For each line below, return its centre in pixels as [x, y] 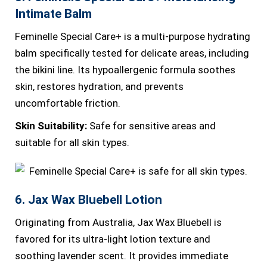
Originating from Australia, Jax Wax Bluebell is [118, 222]
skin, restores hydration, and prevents [99, 86]
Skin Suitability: [51, 126]
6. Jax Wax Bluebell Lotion [89, 200]
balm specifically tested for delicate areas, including [132, 53]
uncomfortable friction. [68, 103]
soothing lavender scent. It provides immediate [122, 256]
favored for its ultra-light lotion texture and [113, 239]
